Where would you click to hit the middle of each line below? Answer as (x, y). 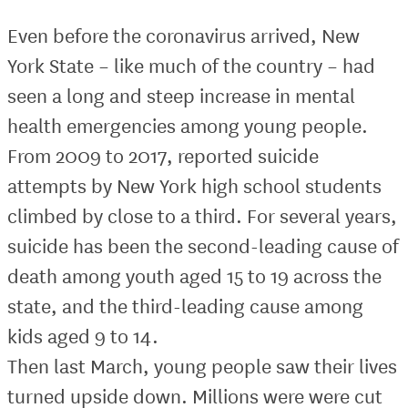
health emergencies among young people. (188, 125)
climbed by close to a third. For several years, (202, 215)
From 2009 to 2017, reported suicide (163, 155)
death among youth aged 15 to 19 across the (194, 275)
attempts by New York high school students (194, 185)
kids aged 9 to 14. (83, 335)
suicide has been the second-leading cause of (203, 245)
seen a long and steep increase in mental (181, 95)
